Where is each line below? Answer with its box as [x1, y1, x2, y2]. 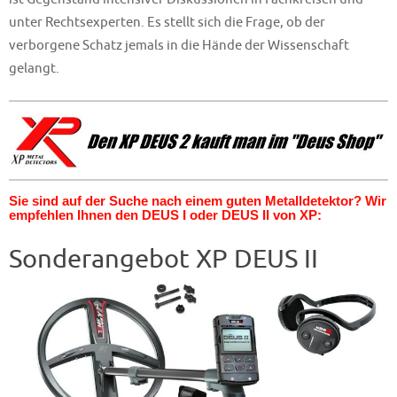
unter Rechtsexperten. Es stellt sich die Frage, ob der [9, 12, 325, 31]
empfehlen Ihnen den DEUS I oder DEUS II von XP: [9, 207, 322, 223]
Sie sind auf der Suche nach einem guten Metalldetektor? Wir [9, 193, 386, 209]
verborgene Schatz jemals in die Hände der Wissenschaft [9, 35, 349, 54]
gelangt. [9, 58, 59, 77]
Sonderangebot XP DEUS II [9, 243, 318, 276]
